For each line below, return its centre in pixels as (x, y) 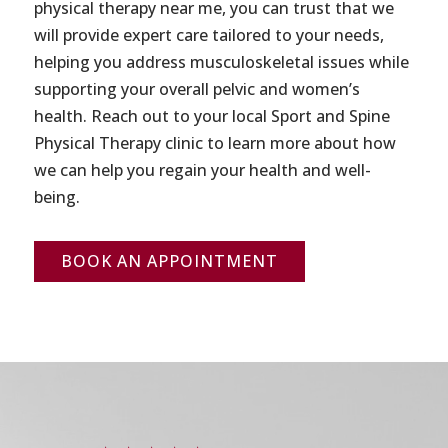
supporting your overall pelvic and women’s (196, 89)
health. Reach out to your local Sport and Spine (211, 116)
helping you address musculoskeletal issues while (221, 62)
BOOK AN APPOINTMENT (169, 261)
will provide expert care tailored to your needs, (208, 35)
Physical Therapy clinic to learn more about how (214, 143)
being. (56, 197)
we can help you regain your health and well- (202, 170)
